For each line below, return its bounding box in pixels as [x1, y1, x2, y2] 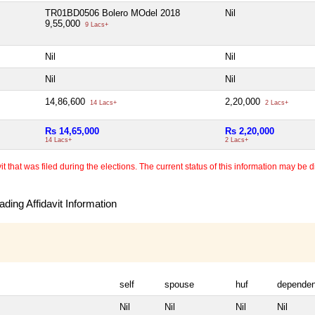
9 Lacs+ [83, 21, 108, 29]
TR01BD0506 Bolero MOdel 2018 [45, 8, 180, 19]
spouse [165, 279, 194, 290]
